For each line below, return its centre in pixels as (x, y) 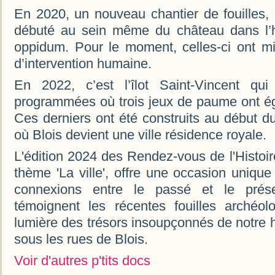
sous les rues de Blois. (81, 239)
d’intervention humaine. (83, 64)
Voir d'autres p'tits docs (82, 261)
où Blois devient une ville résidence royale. (140, 135)
